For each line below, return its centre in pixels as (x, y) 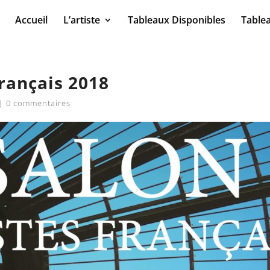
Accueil (31, 20)
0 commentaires (39, 103)
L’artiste (82, 20)
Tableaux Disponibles (177, 20)
